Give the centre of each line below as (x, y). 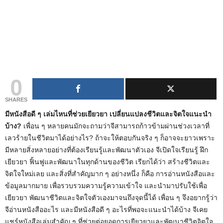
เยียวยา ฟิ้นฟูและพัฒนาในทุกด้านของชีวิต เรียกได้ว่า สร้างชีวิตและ (108, 162)
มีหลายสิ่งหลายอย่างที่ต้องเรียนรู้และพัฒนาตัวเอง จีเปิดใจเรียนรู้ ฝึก (107, 150)
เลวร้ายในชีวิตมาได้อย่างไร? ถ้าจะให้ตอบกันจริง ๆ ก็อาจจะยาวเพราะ (110, 138)
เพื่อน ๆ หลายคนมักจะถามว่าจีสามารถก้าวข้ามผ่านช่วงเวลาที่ (116, 126)
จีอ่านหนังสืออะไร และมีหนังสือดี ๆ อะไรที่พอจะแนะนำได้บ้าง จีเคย (106, 209)
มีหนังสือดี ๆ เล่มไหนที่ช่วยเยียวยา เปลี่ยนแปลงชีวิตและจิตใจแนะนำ (108, 114)
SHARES (16, 99)
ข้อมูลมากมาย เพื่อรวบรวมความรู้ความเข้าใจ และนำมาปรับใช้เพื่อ (106, 185)
